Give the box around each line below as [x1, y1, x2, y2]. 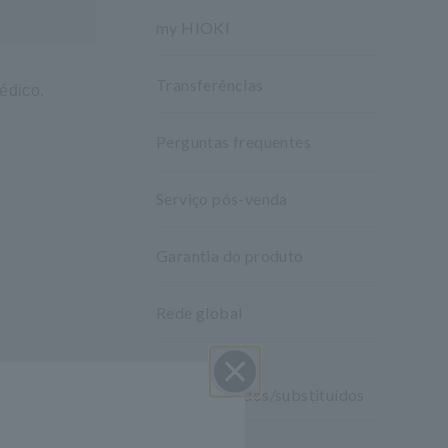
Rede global [156, 303, 243, 322]
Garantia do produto [156, 246, 304, 265]
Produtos [156, 360, 224, 379]
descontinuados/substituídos [156, 385, 365, 404]
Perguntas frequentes [156, 132, 311, 151]
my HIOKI [156, 18, 231, 37]
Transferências [156, 75, 264, 94]
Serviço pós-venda [156, 189, 288, 208]
